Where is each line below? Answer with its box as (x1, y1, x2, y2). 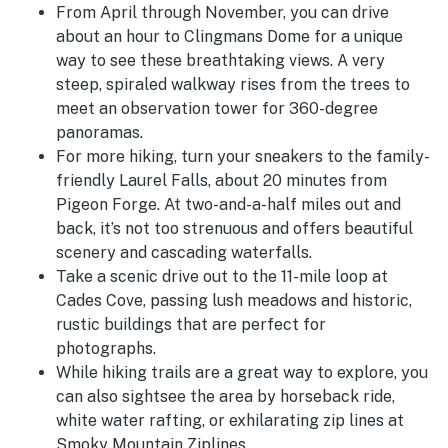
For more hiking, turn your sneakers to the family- (56, 147, 430, 167)
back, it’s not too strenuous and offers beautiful (56, 219, 413, 239)
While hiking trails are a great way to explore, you (56, 363, 428, 383)
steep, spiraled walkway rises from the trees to (56, 75, 410, 95)
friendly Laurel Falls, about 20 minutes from (56, 171, 387, 191)
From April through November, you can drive (56, 3, 389, 23)
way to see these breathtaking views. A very (56, 51, 385, 71)
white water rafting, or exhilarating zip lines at (56, 411, 404, 431)
